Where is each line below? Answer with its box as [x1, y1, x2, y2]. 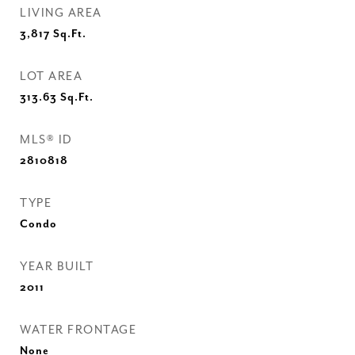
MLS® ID [20, 133, 73, 147]
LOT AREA [20, 70, 82, 83]
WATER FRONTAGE [20, 323, 136, 337]
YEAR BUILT [20, 260, 94, 273]
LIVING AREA [20, 6, 102, 20]
